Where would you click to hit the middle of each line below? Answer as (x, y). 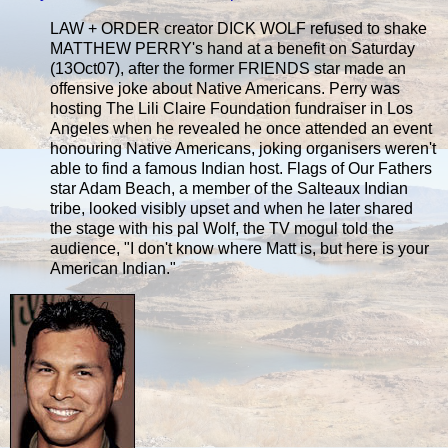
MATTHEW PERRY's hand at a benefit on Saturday (232, 48)
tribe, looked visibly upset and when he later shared (231, 208)
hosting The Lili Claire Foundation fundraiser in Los (231, 108)
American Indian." (113, 268)
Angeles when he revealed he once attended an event (241, 128)
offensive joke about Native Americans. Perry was (225, 88)
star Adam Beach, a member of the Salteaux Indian (229, 188)
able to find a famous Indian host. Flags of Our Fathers (241, 168)
